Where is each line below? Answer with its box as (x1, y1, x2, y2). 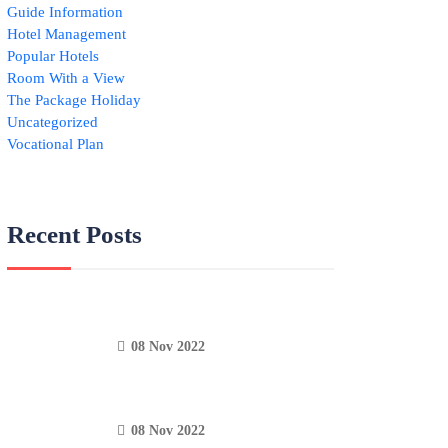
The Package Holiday (7, 92, 142, 108)
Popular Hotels (7, 48, 100, 64)
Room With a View (7, 70, 126, 86)
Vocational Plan (7, 136, 105, 152)
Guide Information (7, 4, 124, 20)
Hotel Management (7, 26, 127, 42)
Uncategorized (7, 114, 99, 130)
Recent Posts (7, 221, 143, 248)
